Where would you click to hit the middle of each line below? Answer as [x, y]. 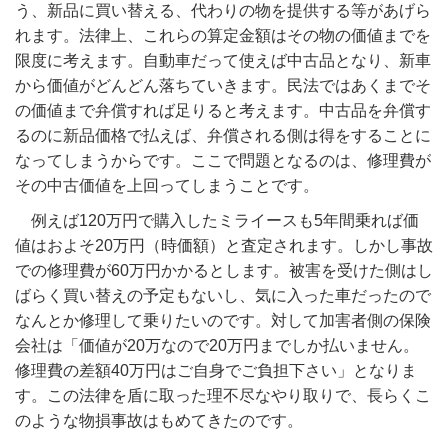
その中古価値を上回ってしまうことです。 [167, 186]
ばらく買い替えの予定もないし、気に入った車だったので [223, 296]
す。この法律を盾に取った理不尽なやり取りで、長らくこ [223, 396]
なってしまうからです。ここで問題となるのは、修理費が [223, 161]
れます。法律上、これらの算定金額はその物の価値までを [223, 36]
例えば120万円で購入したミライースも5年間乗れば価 [217, 221]
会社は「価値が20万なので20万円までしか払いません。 [217, 346]
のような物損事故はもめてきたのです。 [159, 421]
